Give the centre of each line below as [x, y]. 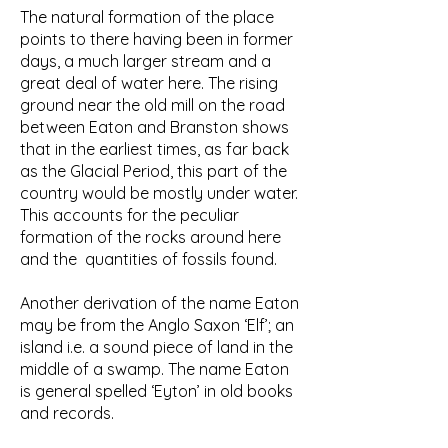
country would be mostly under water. [159, 193]
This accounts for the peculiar [129, 215]
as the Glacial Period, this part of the [153, 171]
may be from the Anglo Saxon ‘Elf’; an [157, 325]
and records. [67, 413]
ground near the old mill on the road [152, 105]
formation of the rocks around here [150, 237]
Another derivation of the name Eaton [159, 303]
